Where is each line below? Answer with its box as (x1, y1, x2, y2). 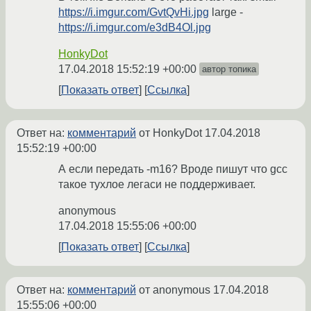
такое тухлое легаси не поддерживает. (58, 178, 255, 191)
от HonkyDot (136, 127, 205, 140)
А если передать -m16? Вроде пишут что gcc (58, 163, 287, 176)
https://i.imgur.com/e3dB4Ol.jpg (58, 22, 211, 34)
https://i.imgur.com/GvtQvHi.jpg (58, 6, 209, 19)
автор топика (202, 64, 256, 75)
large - (209, 6, 243, 19)
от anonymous (136, 284, 213, 296)
